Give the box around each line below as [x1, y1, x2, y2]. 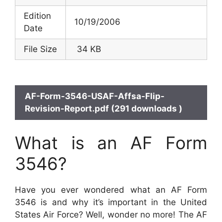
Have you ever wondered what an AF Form [15, 185, 207, 195]
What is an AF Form [15, 132, 207, 153]
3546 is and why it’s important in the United [15, 197, 207, 207]
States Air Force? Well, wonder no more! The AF [15, 210, 207, 220]
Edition [24, 10, 51, 21]
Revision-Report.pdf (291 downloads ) [25, 103, 182, 113]
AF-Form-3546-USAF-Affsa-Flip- [25, 91, 165, 101]
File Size [24, 44, 57, 54]
